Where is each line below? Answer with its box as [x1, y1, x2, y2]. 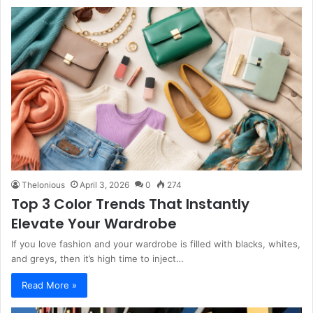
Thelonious [22, 180, 65, 191]
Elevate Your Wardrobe [11, 214, 177, 234]
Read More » [22, 279, 77, 291]
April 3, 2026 [80, 180, 129, 191]
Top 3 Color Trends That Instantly [11, 194, 249, 214]
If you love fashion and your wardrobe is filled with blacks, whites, [11, 238, 300, 250]
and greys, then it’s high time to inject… [11, 253, 184, 265]
